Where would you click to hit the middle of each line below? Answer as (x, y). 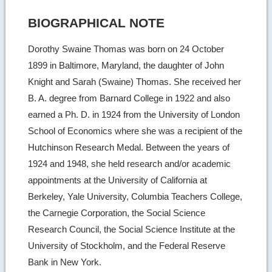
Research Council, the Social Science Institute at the (132, 229)
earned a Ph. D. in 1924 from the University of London (134, 114)
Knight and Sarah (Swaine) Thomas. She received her (135, 81)
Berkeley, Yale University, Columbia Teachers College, (135, 196)
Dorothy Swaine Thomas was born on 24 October (126, 49)
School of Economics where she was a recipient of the (135, 131)
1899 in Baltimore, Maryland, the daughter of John (126, 65)
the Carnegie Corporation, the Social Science (117, 212)
